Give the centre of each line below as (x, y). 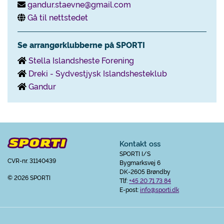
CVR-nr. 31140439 (32, 160)
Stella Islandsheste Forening (81, 60)
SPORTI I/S (135, 153)
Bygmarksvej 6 (140, 162)
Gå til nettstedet (58, 17)
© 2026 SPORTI (29, 177)
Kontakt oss (140, 143)
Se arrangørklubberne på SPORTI (81, 44)
